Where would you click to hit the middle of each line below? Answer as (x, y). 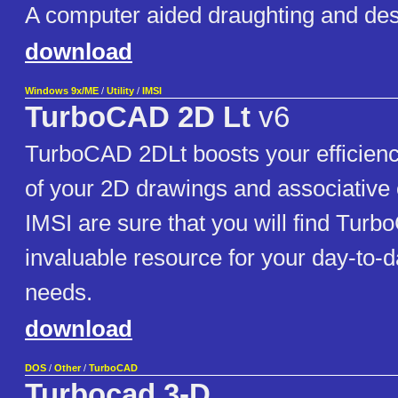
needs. (59, 293)
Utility (120, 91)
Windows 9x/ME (62, 91)
